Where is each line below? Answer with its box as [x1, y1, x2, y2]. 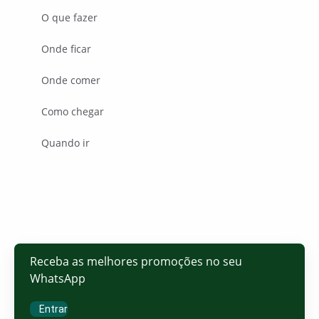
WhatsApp [30, 271, 85, 287]
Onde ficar [41, 42, 92, 56]
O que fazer [41, 11, 98, 25]
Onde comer [41, 73, 101, 88]
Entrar [39, 303, 68, 315]
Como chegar [41, 105, 105, 119]
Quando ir [41, 136, 90, 150]
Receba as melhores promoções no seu [30, 253, 242, 270]
